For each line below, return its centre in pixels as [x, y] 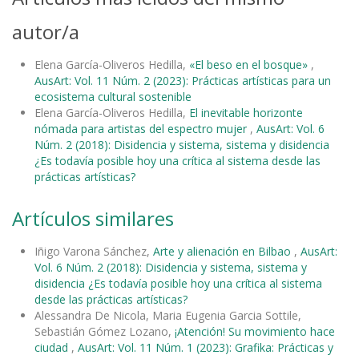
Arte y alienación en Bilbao [224, 251]
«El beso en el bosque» [250, 64]
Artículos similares [93, 218]
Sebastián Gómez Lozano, [105, 331]
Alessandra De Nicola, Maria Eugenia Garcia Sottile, [168, 315]
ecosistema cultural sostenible [113, 96]
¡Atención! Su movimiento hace [255, 331]
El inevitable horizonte [246, 112]
